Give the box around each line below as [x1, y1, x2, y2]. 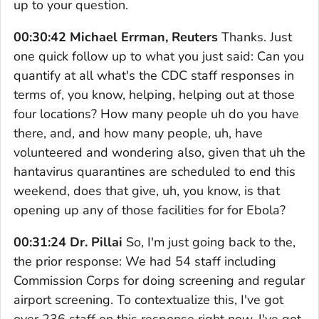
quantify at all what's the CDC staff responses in [14, 66, 294, 84]
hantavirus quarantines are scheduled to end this [14, 162, 296, 180]
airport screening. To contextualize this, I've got [14, 291, 283, 308]
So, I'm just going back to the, [122, 233, 296, 251]
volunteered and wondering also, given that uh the [14, 143, 305, 161]
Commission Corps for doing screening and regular [14, 271, 305, 289]
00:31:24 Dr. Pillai [14, 233, 122, 251]
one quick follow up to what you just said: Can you [14, 47, 304, 65]
